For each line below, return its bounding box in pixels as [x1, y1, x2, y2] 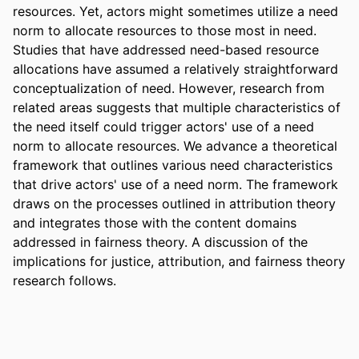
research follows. [13, 272, 116, 288]
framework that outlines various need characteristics [13, 156, 333, 173]
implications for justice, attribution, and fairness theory [13, 252, 345, 269]
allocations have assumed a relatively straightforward [13, 60, 338, 77]
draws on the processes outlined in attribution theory [13, 195, 336, 212]
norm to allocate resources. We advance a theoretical [13, 137, 337, 154]
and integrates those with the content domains [13, 214, 296, 231]
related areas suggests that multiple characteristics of [13, 99, 341, 115]
